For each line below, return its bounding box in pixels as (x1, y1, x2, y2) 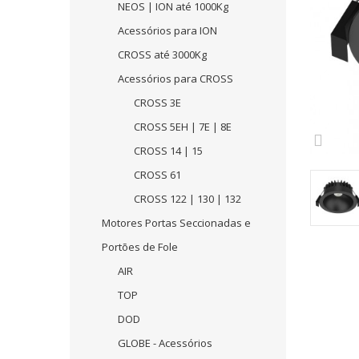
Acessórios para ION (118, 23, 217, 38)
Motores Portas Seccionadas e (102, 216, 251, 230)
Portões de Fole (102, 240, 178, 254)
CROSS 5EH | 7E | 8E (134, 119, 232, 134)
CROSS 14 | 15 (134, 143, 203, 158)
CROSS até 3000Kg (118, 47, 207, 62)
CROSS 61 (134, 167, 181, 182)
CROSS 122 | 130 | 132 (134, 192, 241, 206)
